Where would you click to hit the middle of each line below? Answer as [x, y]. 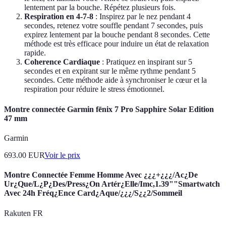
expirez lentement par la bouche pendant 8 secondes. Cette [117, 35]
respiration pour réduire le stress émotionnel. [94, 89]
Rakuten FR [23, 213]
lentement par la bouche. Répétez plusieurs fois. [100, 8]
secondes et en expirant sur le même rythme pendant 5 [110, 71]
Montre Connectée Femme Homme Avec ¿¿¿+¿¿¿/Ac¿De [101, 175]
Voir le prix [62, 155]
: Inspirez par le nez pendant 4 [142, 17]
